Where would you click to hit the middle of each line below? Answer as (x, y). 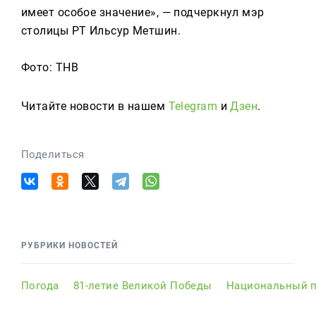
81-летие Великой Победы (142, 286)
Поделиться (53, 154)
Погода (40, 286)
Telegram (193, 106)
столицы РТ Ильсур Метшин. (101, 31)
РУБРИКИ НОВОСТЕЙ (69, 245)
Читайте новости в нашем (95, 106)
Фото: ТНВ (50, 67)
